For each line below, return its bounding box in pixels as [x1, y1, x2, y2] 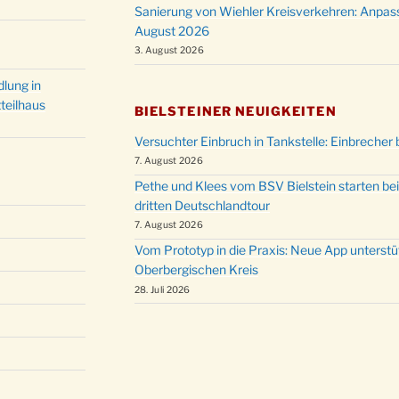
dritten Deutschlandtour [134, 198, 270, 214]
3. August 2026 [134, 45, 205, 57]
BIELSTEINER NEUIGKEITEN [134, 102, 337, 118]
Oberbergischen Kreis [134, 262, 258, 278]
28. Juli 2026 [134, 283, 191, 296]
